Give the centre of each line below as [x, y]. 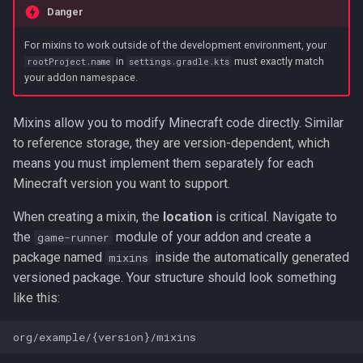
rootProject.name [68, 61]
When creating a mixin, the [88, 217]
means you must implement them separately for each [163, 164]
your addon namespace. [81, 77]
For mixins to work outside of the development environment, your [175, 45]
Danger [65, 12]
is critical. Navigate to [275, 217]
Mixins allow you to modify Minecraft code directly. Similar [178, 123]
